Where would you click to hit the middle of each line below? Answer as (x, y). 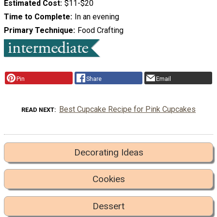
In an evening (97, 17)
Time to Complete (37, 17)
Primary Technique (39, 31)
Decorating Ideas (108, 152)
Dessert (108, 206)
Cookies (108, 179)
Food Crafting (100, 31)
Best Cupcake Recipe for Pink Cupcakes (128, 109)
